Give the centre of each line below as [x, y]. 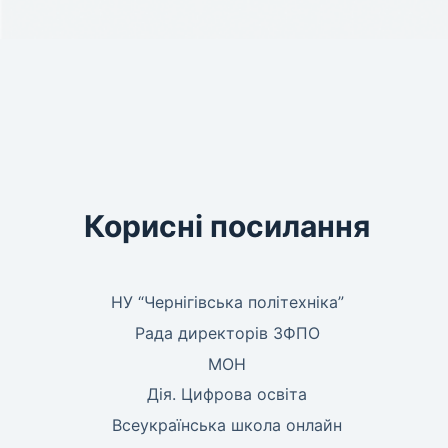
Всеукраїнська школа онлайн [227, 425]
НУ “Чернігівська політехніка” [227, 302]
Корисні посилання [227, 226]
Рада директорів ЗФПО [227, 332]
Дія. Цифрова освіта [227, 394]
